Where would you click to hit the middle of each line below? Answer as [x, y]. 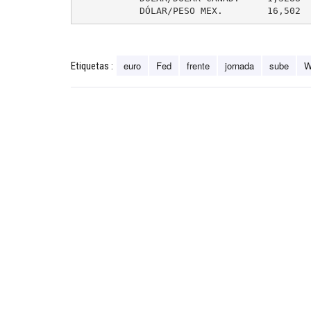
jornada [239, 66]
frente [198, 66]
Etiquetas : [92, 66]
